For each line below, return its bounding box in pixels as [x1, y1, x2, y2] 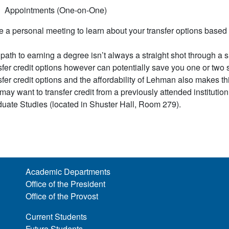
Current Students [26, 211, 87, 223]
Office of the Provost [26, 190, 99, 202]
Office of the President [26, 178, 106, 190]
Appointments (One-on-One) [4, 4, 107, 16]
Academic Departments [26, 166, 111, 178]
